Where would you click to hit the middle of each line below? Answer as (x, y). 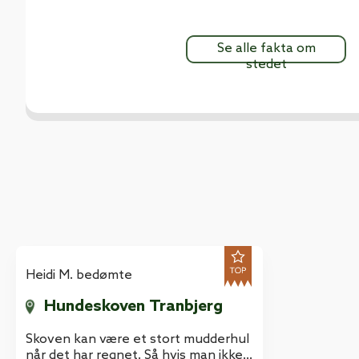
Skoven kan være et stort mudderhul (137, 340)
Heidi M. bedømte (79, 276)
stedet (266, 65)
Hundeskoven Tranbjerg (133, 307)
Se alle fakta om (266, 49)
